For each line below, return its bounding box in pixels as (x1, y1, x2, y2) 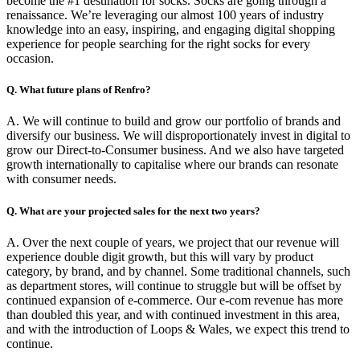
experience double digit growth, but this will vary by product (6, 249, 313, 264)
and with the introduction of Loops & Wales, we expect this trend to (6, 321, 350, 336)
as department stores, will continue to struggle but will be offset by (6, 278, 342, 292)
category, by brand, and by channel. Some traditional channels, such (6, 264, 350, 278)
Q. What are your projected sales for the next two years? (6, 204, 260, 217)
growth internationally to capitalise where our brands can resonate (6, 157, 338, 172)
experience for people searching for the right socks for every (6, 37, 310, 51)
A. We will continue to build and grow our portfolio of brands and (6, 114, 341, 129)
